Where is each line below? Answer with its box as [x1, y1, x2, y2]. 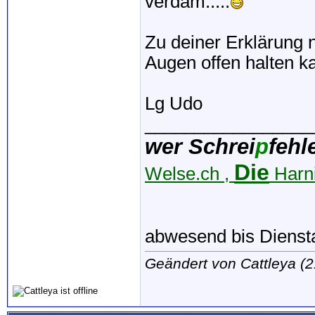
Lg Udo [145, 94, 202, 113]
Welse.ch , [145, 164, 234, 184]
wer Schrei [145, 134, 255, 159]
